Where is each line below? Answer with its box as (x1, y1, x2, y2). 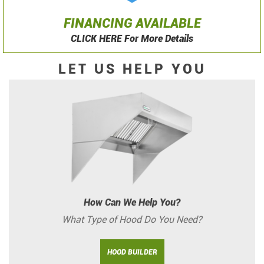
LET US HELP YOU (58, 61, 206, 77)
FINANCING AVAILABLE (63, 15, 201, 31)
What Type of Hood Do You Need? (62, 213, 202, 225)
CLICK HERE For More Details (71, 32, 193, 44)
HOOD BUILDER (107, 247, 157, 256)
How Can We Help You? (84, 196, 180, 208)
